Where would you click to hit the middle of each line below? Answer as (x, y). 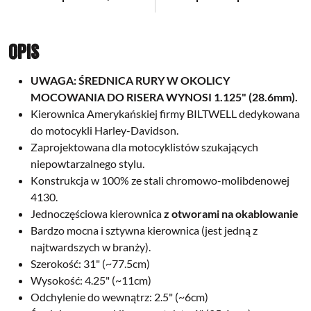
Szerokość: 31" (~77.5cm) (90, 263)
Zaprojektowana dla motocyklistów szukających (144, 146)
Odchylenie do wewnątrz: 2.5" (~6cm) (120, 296)
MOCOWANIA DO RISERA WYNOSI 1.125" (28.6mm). (164, 96)
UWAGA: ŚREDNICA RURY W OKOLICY (130, 80)
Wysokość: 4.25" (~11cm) (91, 280)
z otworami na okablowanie (231, 213)
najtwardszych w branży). (91, 246)
